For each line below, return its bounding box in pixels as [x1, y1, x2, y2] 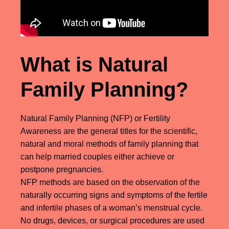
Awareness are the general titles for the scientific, [20, 126, 197, 135]
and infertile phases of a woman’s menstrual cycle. [20, 203, 202, 212]
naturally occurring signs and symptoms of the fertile [20, 190, 208, 199]
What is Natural [20, 53, 168, 76]
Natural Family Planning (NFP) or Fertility [20, 113, 170, 123]
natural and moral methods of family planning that [20, 139, 198, 148]
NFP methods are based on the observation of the [20, 177, 200, 187]
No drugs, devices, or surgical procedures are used [20, 216, 204, 225]
